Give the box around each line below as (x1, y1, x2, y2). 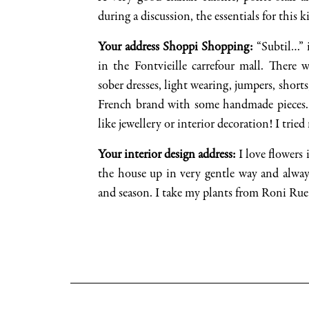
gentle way (201, 168, 261, 181)
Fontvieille (134, 60, 187, 74)
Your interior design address (98, 148, 233, 162)
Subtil (261, 41, 291, 54)
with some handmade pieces (168, 99, 306, 112)
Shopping (198, 41, 250, 54)
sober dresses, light (98, 79, 191, 93)
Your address (98, 41, 163, 54)
